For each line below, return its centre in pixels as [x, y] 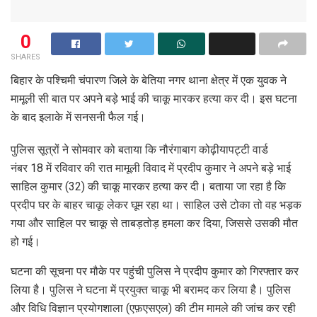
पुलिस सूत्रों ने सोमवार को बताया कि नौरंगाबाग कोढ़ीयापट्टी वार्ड [139, 149]
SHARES [25, 57]
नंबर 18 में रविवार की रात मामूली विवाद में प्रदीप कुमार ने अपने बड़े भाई [151, 168]
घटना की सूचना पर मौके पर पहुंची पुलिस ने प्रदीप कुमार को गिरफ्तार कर [155, 271]
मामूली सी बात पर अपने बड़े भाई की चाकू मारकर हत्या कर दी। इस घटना [154, 98]
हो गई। [25, 241]
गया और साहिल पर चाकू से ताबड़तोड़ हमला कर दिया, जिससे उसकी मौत [154, 223]
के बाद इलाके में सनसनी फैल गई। [78, 117]
